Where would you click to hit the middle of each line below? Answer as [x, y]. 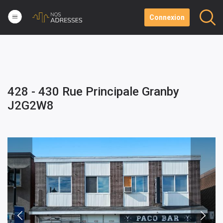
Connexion [167, 17]
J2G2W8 [31, 106]
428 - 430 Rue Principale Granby [93, 92]
